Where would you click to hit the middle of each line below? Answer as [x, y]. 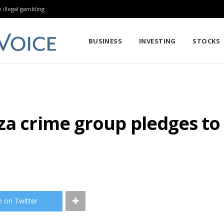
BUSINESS [105, 41]
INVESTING [157, 41]
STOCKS [206, 41]
